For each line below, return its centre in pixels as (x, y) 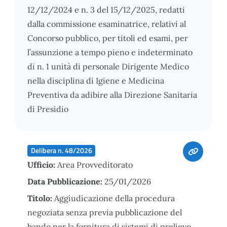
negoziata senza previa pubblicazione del (105, 212)
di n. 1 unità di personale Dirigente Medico (108, 66)
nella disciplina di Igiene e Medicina (96, 80)
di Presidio (48, 109)
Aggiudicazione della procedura (115, 198)
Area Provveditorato (95, 164)
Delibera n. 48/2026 (61, 150)
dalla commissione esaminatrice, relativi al (107, 24)
